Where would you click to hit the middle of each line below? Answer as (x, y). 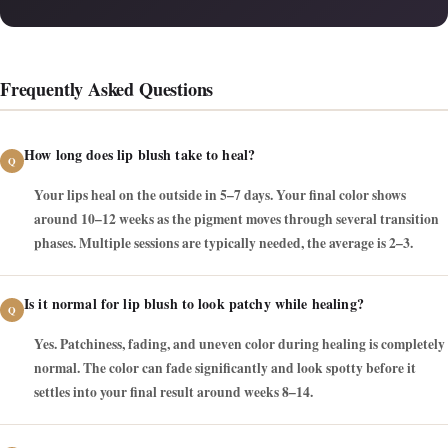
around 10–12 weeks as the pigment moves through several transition (236, 219)
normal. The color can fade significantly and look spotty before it (225, 368)
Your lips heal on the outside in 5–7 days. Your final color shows (220, 195)
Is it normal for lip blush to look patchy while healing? (194, 304)
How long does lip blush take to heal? (140, 155)
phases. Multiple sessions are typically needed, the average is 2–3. (223, 243)
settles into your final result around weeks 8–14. (173, 392)
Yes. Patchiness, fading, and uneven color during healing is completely (239, 344)
